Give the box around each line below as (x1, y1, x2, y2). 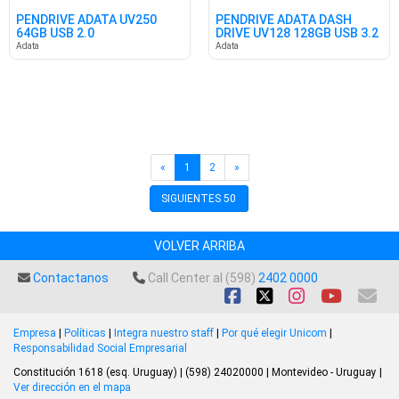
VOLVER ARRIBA (154, 239, 245, 254)
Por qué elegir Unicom (222, 327, 327, 340)
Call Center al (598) (145, 271, 258, 286)
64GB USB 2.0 (16, 26, 94, 41)
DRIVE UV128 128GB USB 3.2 (216, 26, 379, 41)
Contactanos (33, 271, 109, 286)
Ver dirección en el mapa (13, 381, 131, 395)
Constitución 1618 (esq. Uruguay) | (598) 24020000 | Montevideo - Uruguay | (13, 366, 382, 379)
